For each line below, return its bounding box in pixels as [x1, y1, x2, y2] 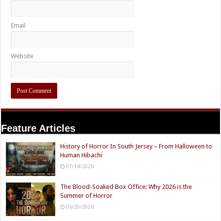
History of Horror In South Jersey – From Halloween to [60, 143, 213, 150]
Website [11, 52, 34, 60]
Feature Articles [1, 123, 76, 134]
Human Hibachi [60, 151, 103, 159]
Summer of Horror [60, 191, 113, 199]
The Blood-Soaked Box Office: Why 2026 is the [60, 183, 192, 190]
